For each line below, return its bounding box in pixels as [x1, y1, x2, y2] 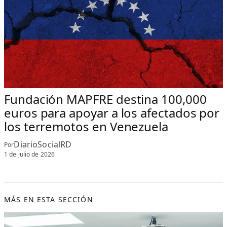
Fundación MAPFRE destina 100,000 [4, 91, 207, 108]
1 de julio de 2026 [4, 149, 55, 159]
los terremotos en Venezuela [4, 118, 168, 135]
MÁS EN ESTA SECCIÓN [4, 194, 93, 204]
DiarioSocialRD [14, 139, 72, 150]
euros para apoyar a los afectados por [4, 104, 220, 122]
